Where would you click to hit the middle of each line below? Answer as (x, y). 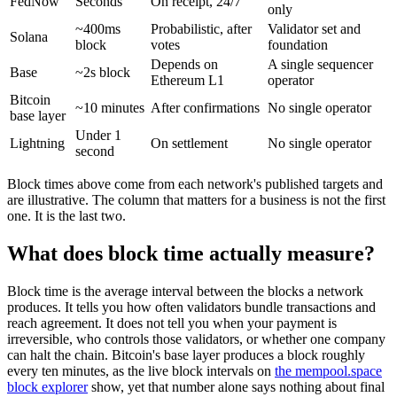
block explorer (47, 386)
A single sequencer (320, 64)
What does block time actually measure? (191, 253)
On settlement (189, 143)
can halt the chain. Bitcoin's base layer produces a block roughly (186, 354)
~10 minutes (110, 107)
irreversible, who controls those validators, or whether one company (196, 339)
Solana (29, 36)
